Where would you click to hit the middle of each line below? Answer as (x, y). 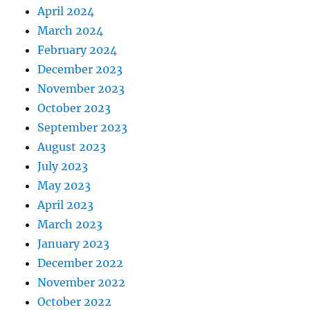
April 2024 (66, 11)
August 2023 (72, 147)
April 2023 (66, 205)
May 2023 (64, 186)
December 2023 (80, 70)
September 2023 (83, 128)
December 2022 (81, 263)
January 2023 (74, 244)
